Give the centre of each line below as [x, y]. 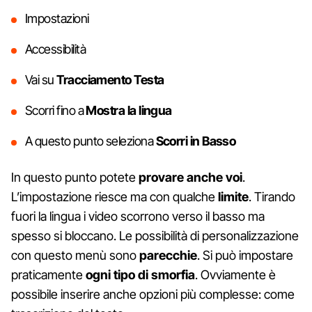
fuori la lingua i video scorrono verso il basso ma [138, 216]
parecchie [168, 255]
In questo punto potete [75, 177]
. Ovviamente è [235, 274]
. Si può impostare [245, 255]
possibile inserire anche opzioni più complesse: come [153, 294]
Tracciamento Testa [110, 79]
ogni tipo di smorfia [140, 274]
